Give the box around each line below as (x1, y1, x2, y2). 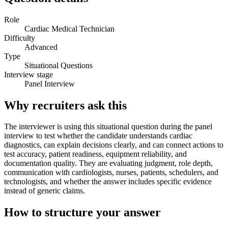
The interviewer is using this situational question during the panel (4, 122, 212, 131)
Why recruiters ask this (4, 98, 127, 112)
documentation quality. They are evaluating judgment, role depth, (4, 159, 213, 168)
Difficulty (4, 33, 35, 42)
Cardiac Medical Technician (24, 24, 115, 33)
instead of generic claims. (4, 186, 85, 195)
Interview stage (4, 70, 53, 79)
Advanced (24, 42, 58, 51)
